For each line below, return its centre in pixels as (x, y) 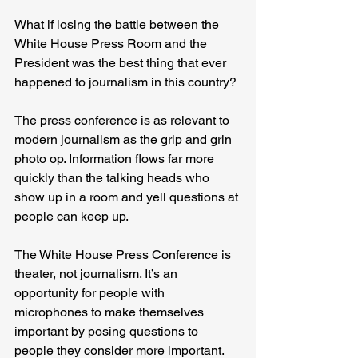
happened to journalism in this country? (125, 82)
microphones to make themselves (111, 312)
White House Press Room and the (112, 44)
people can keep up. (72, 217)
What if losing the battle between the (118, 25)
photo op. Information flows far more (116, 159)
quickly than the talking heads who (113, 178)
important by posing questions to (108, 332)
